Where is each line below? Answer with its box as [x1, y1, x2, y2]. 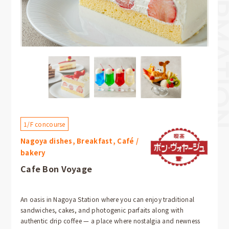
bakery [20, 148, 45, 157]
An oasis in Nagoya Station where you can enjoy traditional [20, 195, 195, 203]
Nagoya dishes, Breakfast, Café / [20, 136, 139, 146]
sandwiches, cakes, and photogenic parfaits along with [20, 205, 184, 214]
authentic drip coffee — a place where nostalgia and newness [20, 216, 200, 225]
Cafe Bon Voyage [20, 163, 93, 175]
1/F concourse [24, 120, 65, 128]
